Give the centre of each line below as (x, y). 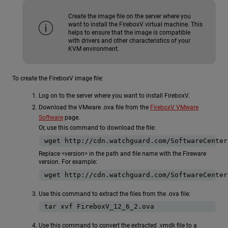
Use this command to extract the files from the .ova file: (115, 194)
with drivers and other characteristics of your (129, 40)
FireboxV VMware (174, 107)
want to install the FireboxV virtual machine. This (135, 24)
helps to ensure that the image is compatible (129, 32)
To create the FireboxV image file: (58, 78)
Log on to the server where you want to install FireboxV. (114, 95)
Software (51, 118)
